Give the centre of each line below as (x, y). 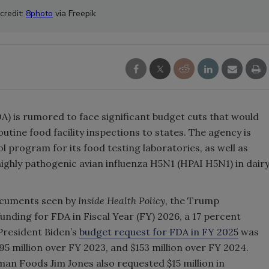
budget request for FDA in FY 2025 (159, 232)
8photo (39, 14)
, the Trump (192, 201)
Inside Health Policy (122, 201)
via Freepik (74, 14)
